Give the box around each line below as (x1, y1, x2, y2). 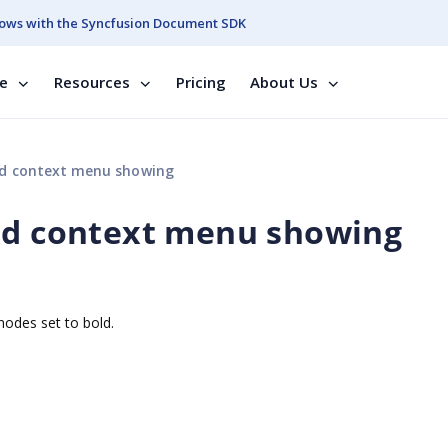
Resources (54, 72, 130, 92)
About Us (250, 72, 318, 92)
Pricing (176, 72, 226, 92)
